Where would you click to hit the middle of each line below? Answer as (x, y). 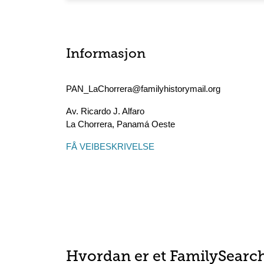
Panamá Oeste (146, 124)
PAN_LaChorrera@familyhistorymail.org (143, 89)
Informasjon (106, 55)
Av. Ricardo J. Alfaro (105, 111)
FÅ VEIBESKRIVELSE (110, 146)
